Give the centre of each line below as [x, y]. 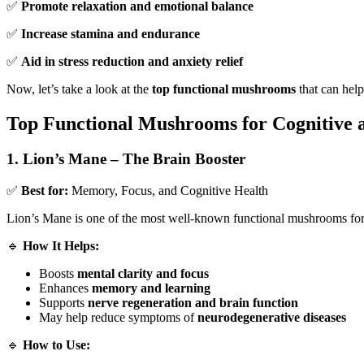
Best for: [45, 191]
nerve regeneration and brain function [193, 303]
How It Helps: [61, 246]
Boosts [58, 274]
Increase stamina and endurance [110, 33]
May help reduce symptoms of [118, 318]
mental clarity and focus [143, 274]
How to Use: [56, 345]
